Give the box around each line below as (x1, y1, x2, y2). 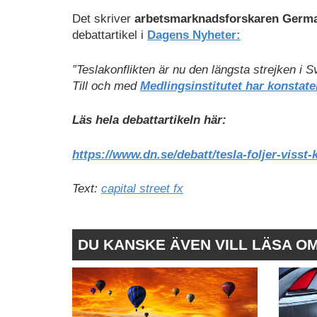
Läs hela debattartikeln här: (72, 113, 226, 127)
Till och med (72, 79, 140, 93)
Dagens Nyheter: (147, 28, 241, 42)
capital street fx (101, 182, 183, 196)
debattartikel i (72, 28, 147, 42)
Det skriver (72, 12, 131, 26)
